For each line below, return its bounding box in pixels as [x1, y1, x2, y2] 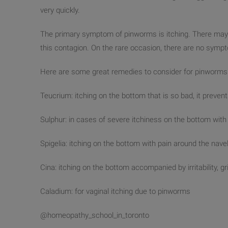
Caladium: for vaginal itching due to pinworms [40, 187, 190, 196]
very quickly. [40, 6, 80, 15]
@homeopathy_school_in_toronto [40, 211, 149, 220]
